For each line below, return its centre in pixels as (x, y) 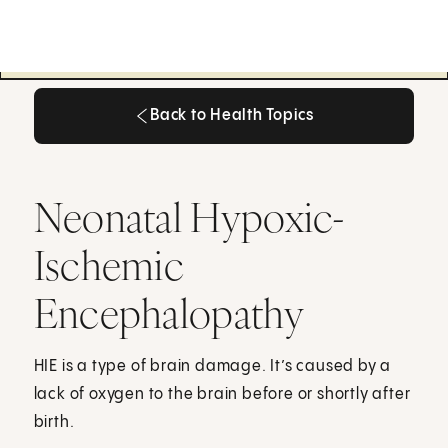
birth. (54, 422)
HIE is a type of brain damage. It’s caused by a (212, 366)
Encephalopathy (168, 312)
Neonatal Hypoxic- (189, 216)
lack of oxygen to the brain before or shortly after (222, 394)
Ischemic (109, 264)
